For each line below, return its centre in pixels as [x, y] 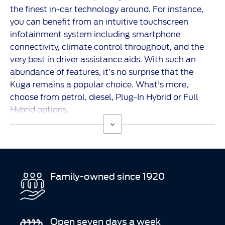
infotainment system [51, 35]
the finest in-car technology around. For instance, [107, 10]
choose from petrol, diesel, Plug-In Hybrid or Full [104, 97]
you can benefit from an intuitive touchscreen [99, 22]
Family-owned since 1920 [107, 176]
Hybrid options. [39, 110]
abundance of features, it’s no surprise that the [102, 72]
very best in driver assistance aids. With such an [103, 60]
